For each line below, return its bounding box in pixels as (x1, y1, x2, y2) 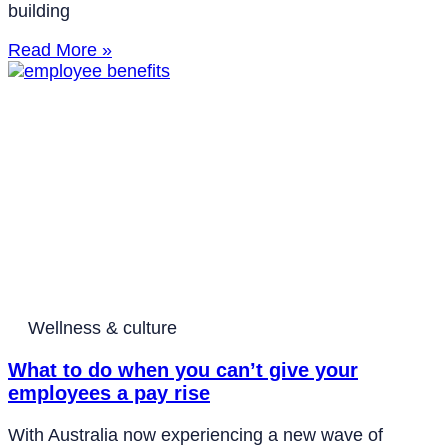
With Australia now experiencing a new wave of (8, 425, 383, 446)
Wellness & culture (28, 318, 177, 339)
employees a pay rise (8, 382, 210, 405)
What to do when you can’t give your (8, 359, 358, 382)
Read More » (8, 40, 112, 61)
